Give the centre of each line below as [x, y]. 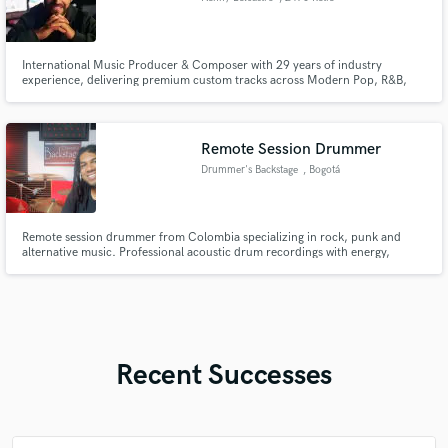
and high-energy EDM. [81, 96]
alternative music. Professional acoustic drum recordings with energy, [205, 252]
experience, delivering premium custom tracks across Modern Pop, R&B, [214, 81]
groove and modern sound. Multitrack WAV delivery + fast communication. [221, 267]
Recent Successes [224, 375]
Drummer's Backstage [250, 169]
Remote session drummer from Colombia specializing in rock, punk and [211, 237]
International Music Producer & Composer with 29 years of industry [201, 66]
